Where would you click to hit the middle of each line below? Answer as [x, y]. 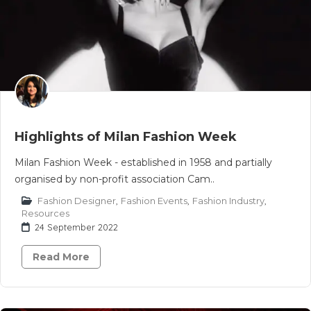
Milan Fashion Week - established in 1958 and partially [143, 162]
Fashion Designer [77, 201]
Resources [45, 213]
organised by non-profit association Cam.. [115, 179]
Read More [61, 257]
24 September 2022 [76, 227]
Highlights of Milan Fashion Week [126, 137]
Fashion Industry [228, 201]
